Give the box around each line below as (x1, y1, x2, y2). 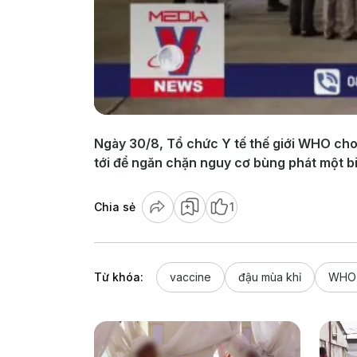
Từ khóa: (94, 269, 143, 284)
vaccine (170, 269, 211, 284)
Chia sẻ (94, 199, 135, 214)
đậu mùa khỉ (238, 269, 301, 284)
